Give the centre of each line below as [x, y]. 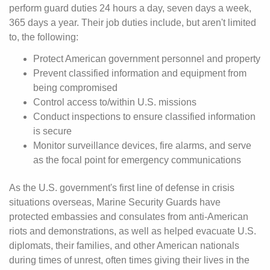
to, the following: [44, 37]
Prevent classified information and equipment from [140, 73]
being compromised [75, 88]
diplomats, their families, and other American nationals [124, 246]
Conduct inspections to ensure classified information [144, 117]
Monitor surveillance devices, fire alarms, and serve [142, 146]
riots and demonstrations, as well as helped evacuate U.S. [133, 231]
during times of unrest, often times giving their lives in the [129, 260]
